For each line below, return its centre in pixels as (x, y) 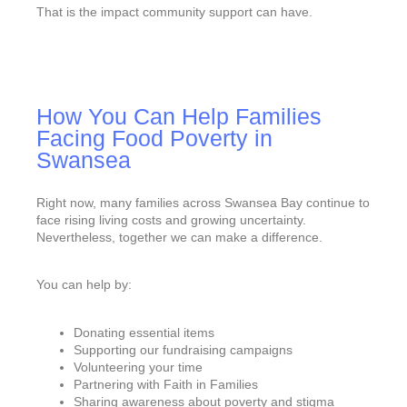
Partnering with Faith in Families (166, 384)
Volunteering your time (139, 367)
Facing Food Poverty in (154, 138)
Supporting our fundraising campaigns (184, 350)
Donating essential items (144, 333)
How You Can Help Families (179, 116)
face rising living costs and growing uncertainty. (171, 220)
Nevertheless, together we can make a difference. (179, 237)
